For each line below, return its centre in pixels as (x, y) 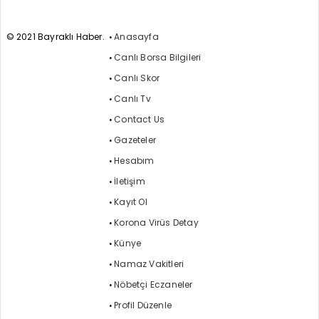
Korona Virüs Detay (156, 223)
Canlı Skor (137, 78)
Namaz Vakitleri (149, 264)
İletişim (130, 182)
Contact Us (140, 120)
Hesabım (134, 161)
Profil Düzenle (143, 305)
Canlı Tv (132, 99)
